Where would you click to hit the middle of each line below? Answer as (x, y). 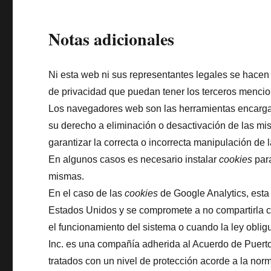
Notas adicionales (112, 39)
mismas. (67, 176)
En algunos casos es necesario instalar (134, 159)
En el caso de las (87, 193)
